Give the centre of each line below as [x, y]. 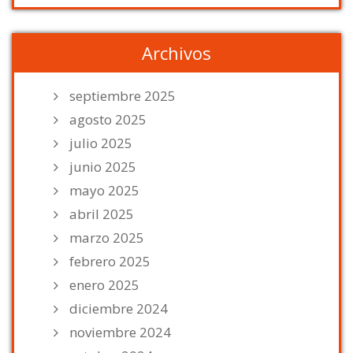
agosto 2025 [108, 120]
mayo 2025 [104, 191]
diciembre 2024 [119, 309]
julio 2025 [101, 143]
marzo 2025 [107, 238]
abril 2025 [102, 214]
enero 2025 [104, 285]
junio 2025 [103, 167]
